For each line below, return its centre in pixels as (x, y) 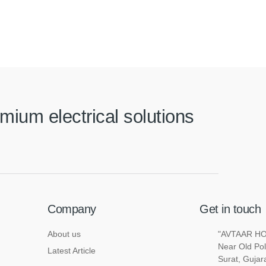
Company (72, 209)
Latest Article (72, 251)
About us (64, 234)
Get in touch (230, 209)
